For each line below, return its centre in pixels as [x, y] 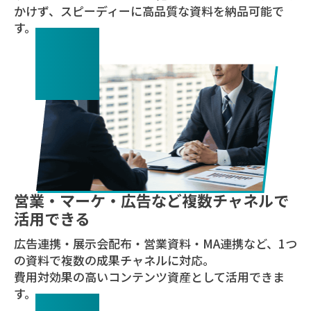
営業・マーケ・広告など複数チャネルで [151, 200]
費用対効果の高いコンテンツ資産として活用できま [149, 276]
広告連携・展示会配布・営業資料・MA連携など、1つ [155, 243]
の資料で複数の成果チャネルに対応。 [114, 260]
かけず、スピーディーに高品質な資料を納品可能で [149, 11]
